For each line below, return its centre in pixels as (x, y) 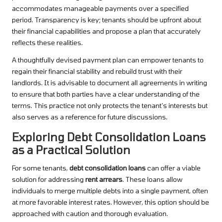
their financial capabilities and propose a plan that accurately (106, 31)
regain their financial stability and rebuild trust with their (97, 71)
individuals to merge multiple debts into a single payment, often (110, 190)
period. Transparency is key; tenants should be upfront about (107, 19)
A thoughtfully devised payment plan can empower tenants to (108, 59)
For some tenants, (41, 167)
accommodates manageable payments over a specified (100, 8)
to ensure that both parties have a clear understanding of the (106, 94)
